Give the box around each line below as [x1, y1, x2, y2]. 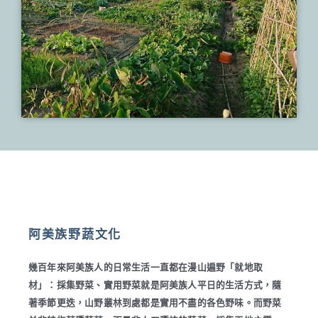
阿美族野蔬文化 [28, 226, 121, 241]
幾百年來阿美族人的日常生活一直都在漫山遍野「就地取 [28, 261, 263, 273]
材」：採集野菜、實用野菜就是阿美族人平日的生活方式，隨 [28, 279, 282, 290]
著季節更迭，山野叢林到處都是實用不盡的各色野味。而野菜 [28, 297, 282, 308]
